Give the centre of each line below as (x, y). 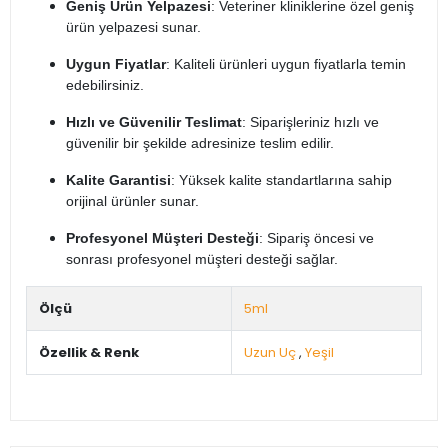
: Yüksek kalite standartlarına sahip (281, 180)
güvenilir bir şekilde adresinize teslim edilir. (200, 143)
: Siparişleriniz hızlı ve (310, 122)
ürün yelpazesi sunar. (133, 27)
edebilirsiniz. (105, 85)
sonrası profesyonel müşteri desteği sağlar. (202, 259)
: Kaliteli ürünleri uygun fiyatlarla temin (286, 64)
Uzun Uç (270, 353)
